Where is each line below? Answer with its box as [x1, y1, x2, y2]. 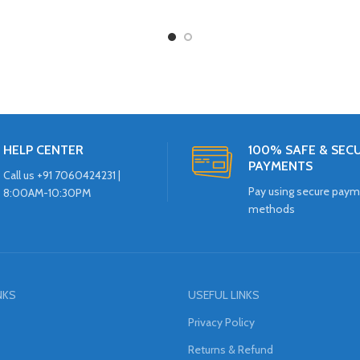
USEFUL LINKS [188, 288, 260, 303]
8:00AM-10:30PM [2, 186, 91, 201]
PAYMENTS [248, 158, 313, 174]
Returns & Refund [188, 342, 273, 358]
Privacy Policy [188, 315, 255, 330]
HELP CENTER [2, 142, 84, 158]
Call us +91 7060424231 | [2, 168, 121, 183]
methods [248, 202, 295, 217]
